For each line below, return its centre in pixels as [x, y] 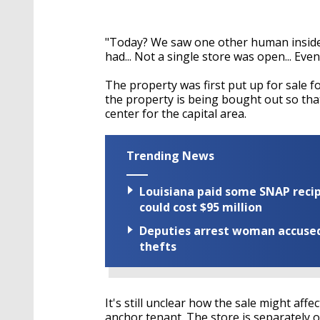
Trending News [170, 156]
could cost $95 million [201, 207]
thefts [158, 247]
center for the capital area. [177, 114]
